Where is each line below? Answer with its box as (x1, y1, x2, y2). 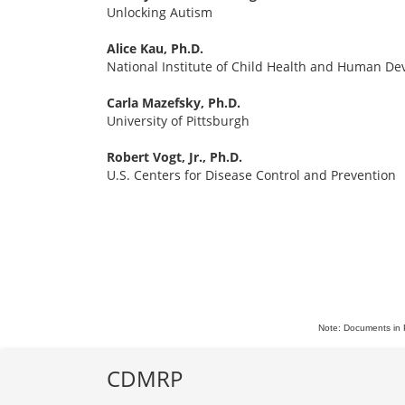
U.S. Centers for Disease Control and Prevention (107, 166, 396, 184)
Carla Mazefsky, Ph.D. (107, 94, 240, 112)
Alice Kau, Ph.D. (107, 40, 203, 58)
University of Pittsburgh (107, 112, 250, 130)
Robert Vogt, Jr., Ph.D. (107, 148, 242, 166)
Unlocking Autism (107, 4, 212, 22)
